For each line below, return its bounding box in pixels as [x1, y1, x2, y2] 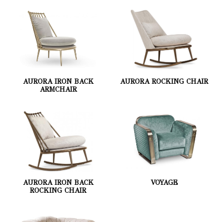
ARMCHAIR [39, 85, 77, 94]
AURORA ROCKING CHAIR [120, 77, 208, 86]
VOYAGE [150, 178, 178, 187]
